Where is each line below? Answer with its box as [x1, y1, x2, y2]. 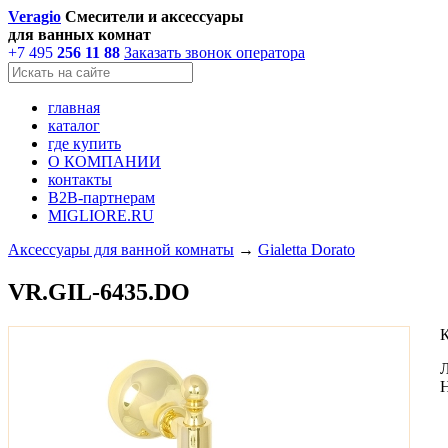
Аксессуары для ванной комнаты [8, 241, 234, 258]
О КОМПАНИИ [48, 153, 161, 170]
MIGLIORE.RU [48, 207, 154, 224]
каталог [48, 117, 100, 134]
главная [48, 99, 100, 116]
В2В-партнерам [48, 189, 155, 206]
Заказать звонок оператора [124, 44, 305, 61]
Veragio [8, 8, 61, 25]
